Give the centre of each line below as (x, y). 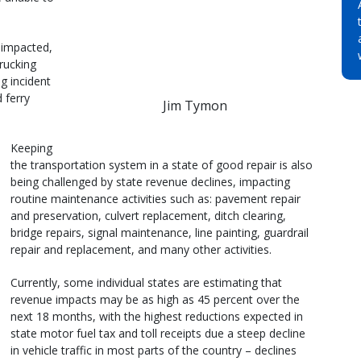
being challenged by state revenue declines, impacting (150, 181)
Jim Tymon (195, 105)
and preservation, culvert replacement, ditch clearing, (148, 215)
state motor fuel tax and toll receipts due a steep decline (158, 333)
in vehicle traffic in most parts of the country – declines (154, 350)
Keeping (31, 147)
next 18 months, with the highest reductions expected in (157, 316)
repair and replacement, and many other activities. (141, 249)
